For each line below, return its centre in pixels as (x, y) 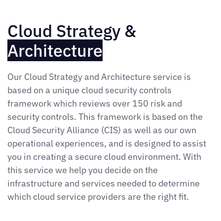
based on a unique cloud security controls (90, 90)
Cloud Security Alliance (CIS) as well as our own (102, 130)
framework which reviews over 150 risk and (95, 104)
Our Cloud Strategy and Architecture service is (99, 77)
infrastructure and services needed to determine (104, 184)
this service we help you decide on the (83, 170)
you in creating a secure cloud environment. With (104, 157)
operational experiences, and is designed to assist (107, 144)
